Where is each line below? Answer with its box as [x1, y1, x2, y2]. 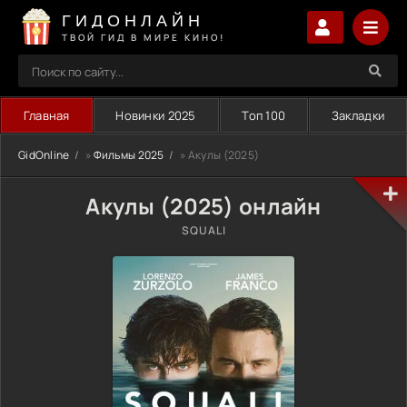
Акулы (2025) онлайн [85, 191, 322, 221]
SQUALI [181, 223, 226, 238]
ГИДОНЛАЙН [62, 9, 204, 30]
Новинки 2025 [115, 107, 196, 124]
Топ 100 [242, 107, 286, 124]
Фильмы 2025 [93, 147, 164, 163]
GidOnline [18, 147, 70, 163]
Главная [23, 107, 70, 124]
